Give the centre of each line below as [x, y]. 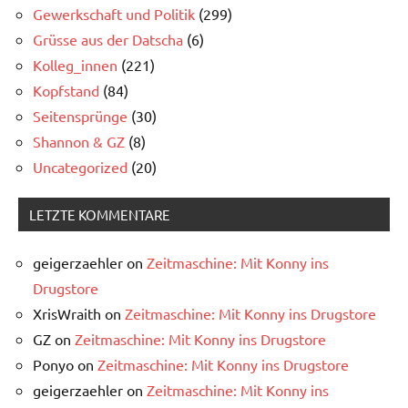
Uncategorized [80, 167]
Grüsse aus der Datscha [108, 40]
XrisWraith [67, 314]
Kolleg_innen [75, 65]
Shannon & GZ [79, 142]
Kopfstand [66, 91]
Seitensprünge [80, 116]
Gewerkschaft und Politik [114, 14]
